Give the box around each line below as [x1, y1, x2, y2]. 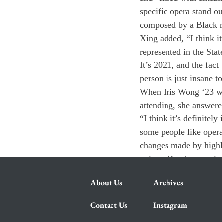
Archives [153, 177, 183, 188]
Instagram [153, 200, 187, 210]
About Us [90, 177, 122, 188]
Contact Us [90, 200, 127, 210]
